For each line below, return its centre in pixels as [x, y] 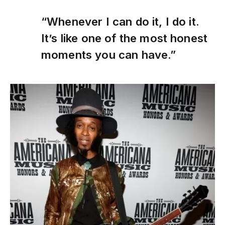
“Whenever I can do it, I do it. [120, 22]
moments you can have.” [109, 55]
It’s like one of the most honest [125, 38]
